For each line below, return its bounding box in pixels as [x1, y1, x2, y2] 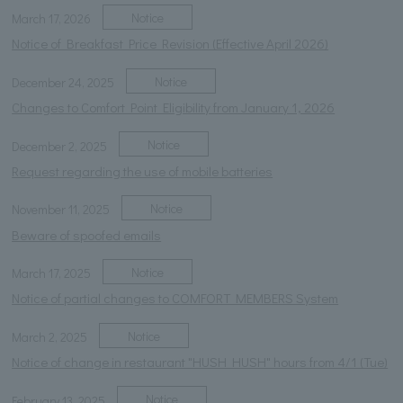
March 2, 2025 [12, 327, 88, 345]
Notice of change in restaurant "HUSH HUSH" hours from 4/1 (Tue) [12, 352, 389, 371]
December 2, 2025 [12, 137, 108, 155]
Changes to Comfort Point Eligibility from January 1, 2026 [12, 98, 336, 117]
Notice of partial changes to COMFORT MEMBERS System [12, 289, 339, 308]
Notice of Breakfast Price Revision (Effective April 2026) [12, 34, 329, 53]
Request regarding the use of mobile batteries [12, 161, 273, 180]
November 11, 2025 [12, 201, 111, 219]
